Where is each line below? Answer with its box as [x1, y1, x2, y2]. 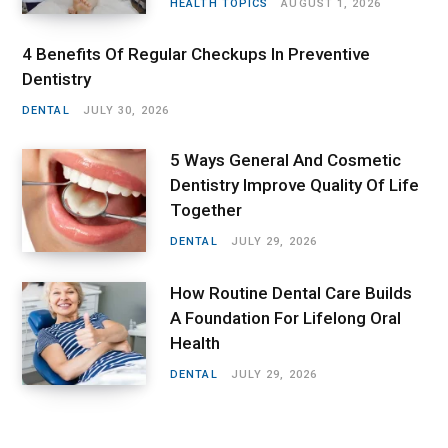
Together [170, 200, 242, 221]
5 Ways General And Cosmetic [170, 150, 401, 171]
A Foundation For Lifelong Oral [170, 308, 401, 329]
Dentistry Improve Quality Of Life [170, 175, 419, 196]
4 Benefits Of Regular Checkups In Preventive [22, 43, 370, 64]
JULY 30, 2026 [82, 103, 169, 117]
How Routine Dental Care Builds [170, 283, 412, 304]
